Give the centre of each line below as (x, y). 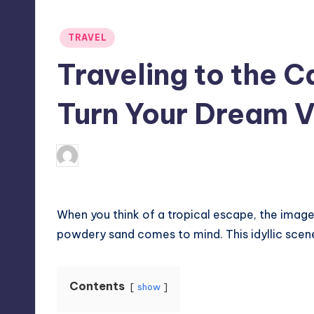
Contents (97, 286)
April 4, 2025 (210, 155)
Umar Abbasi (115, 155)
